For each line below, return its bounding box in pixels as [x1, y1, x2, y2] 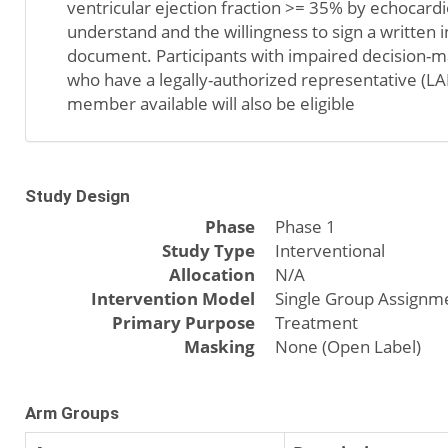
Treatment [275, 311, 358, 334]
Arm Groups [25, 403, 119, 423]
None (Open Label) [275, 335, 421, 358]
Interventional [275, 239, 385, 262]
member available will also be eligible [66, 92, 355, 115]
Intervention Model [91, 287, 255, 310]
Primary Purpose [112, 311, 255, 334]
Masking [184, 335, 255, 358]
